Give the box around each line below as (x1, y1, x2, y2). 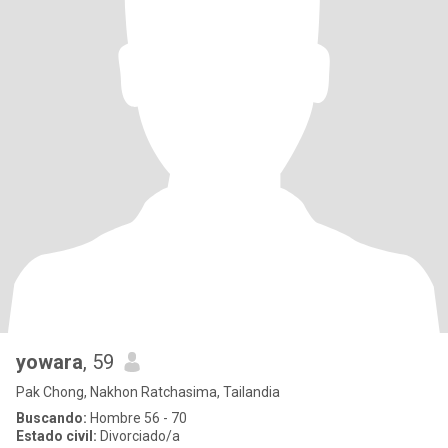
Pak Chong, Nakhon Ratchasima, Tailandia (16, 384, 280, 400)
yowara (16, 350, 83, 374)
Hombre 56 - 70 (87, 410, 187, 426)
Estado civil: (16, 428, 97, 444)
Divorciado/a (97, 428, 180, 444)
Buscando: (16, 410, 87, 426)
